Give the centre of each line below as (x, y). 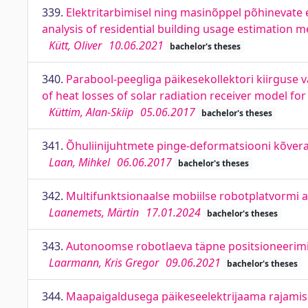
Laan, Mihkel (79, 162)
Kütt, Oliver (75, 45)
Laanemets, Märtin (94, 212)
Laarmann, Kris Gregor (104, 263)
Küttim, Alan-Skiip (91, 112)
